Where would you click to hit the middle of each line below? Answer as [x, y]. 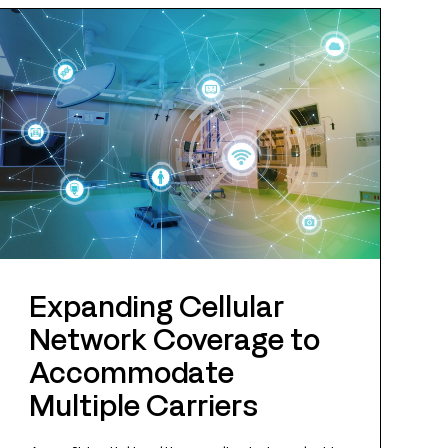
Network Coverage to [174, 338]
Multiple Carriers [143, 404]
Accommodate [131, 371]
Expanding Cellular [156, 305]
